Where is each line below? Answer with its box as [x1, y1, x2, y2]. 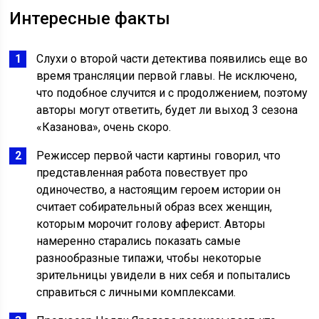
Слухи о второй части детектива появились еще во [36, 52, 308, 66]
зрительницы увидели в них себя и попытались [36, 268, 291, 283]
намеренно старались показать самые [36, 234, 241, 249]
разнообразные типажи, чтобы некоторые [36, 251, 262, 266]
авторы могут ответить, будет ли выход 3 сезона [36, 103, 298, 117]
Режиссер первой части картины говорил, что [36, 149, 281, 163]
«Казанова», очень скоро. [36, 120, 172, 135]
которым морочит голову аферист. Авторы [36, 217, 266, 231]
